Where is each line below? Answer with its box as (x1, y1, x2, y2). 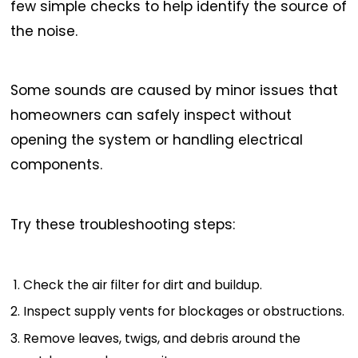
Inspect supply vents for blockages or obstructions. (23, 303, 345, 320)
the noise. (10, 21, 78, 41)
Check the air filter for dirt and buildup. (23, 276, 263, 293)
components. (10, 155, 103, 175)
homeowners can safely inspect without (10, 105, 292, 125)
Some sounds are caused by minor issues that (10, 81, 339, 101)
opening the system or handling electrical (10, 130, 304, 150)
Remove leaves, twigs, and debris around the (23, 329, 301, 347)
